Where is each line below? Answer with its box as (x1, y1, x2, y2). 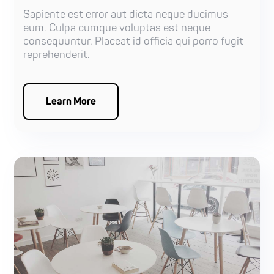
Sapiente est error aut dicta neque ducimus (23, 7, 229, 21)
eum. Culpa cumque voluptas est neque (23, 21, 211, 34)
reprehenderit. (23, 48, 91, 61)
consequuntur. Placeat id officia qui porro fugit (23, 34, 244, 48)
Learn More (46, 95, 97, 108)
